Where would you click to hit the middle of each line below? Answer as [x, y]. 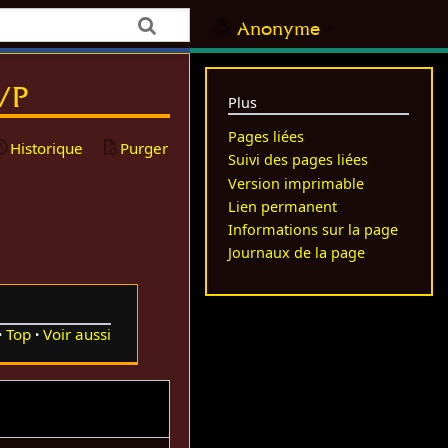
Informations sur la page [313, 229]
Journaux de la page [297, 253]
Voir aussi [76, 333]
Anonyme [279, 29]
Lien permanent [283, 206]
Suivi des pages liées [298, 160]
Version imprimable [296, 183]
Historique [47, 147]
